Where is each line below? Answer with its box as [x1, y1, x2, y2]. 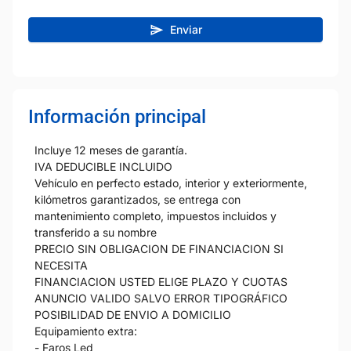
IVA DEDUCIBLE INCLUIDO [34, 159, 172, 173]
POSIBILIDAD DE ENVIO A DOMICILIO [34, 307, 231, 321]
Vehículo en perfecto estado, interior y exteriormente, [34, 175, 307, 190]
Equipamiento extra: [34, 324, 137, 338]
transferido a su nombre [34, 225, 157, 239]
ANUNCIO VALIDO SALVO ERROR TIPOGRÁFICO [34, 291, 288, 305]
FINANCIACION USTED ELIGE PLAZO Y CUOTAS [34, 274, 288, 288]
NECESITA [34, 258, 88, 272]
